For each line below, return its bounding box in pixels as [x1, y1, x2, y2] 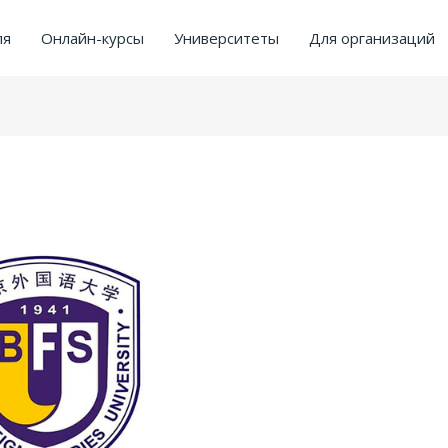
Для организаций [309, 28, 435, 48]
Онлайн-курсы [41, 28, 144, 48]
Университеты [174, 28, 279, 48]
